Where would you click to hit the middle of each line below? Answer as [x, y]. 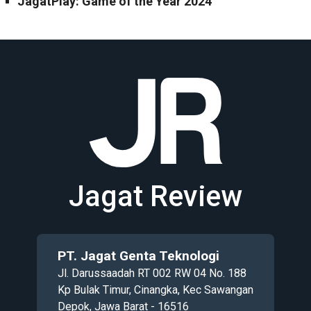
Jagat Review [155, 196]
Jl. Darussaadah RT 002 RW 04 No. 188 [152, 273]
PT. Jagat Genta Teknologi [138, 255]
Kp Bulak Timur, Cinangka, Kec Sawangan [155, 289]
